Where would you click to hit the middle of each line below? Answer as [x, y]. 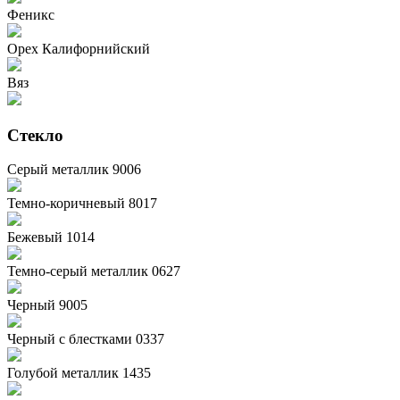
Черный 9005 [47, 305]
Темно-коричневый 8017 [82, 204]
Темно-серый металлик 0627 [94, 271]
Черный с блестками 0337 [86, 339]
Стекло [35, 135]
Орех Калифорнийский [79, 48]
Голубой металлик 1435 [79, 373]
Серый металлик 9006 [74, 170]
